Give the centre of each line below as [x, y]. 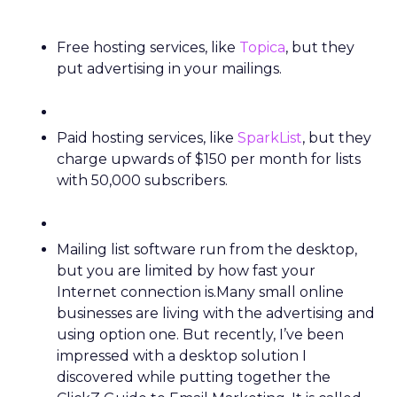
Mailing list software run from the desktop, [207, 249]
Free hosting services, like [148, 47]
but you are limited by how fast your [186, 271]
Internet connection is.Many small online [200, 292]
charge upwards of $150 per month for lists [209, 159]
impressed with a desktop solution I [182, 356]
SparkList [270, 138]
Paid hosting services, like [147, 138]
